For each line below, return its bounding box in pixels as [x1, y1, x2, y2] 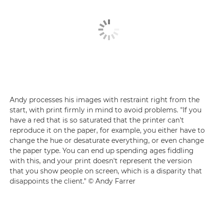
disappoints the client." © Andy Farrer [10, 177, 136, 186]
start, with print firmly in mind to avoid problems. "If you [10, 106, 201, 115]
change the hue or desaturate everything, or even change [10, 136, 204, 145]
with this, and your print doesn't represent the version [10, 156, 192, 166]
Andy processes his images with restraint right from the [10, 95, 200, 105]
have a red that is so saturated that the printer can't [10, 116, 184, 125]
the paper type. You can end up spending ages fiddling [10, 146, 194, 155]
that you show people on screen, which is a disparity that [10, 167, 202, 176]
